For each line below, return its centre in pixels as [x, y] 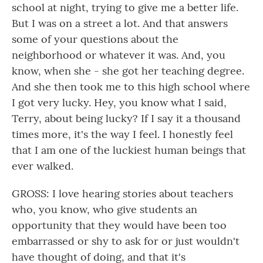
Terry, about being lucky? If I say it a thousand [126, 118]
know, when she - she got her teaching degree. [128, 71]
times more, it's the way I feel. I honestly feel [122, 134]
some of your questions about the [95, 39]
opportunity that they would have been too [119, 225]
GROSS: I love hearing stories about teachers [122, 193]
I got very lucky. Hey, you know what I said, [119, 102]
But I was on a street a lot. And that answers [120, 23]
